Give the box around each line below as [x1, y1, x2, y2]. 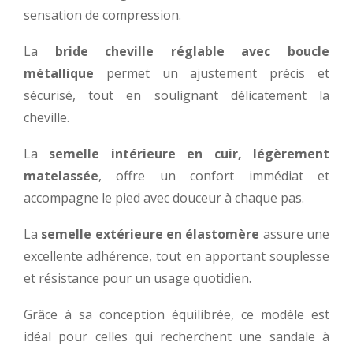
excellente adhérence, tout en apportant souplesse [24, 247, 329, 265]
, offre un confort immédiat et [98, 166, 329, 184]
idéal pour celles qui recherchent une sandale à [24, 327, 329, 345]
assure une [259, 225, 330, 243]
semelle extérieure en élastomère [41, 225, 260, 243]
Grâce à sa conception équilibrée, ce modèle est [24, 305, 329, 323]
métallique [24, 64, 94, 82]
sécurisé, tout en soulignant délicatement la [24, 86, 329, 104]
